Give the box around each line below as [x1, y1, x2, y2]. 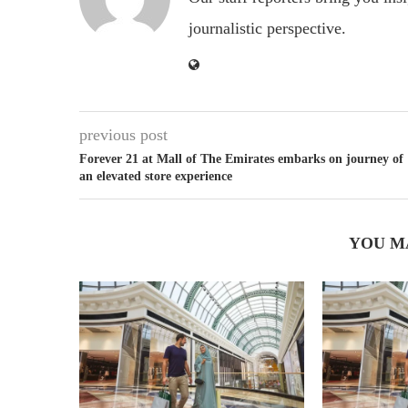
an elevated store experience [79, 169, 232, 184]
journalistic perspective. [189, 19, 346, 38]
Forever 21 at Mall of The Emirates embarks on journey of [79, 152, 403, 167]
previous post [79, 126, 168, 145]
